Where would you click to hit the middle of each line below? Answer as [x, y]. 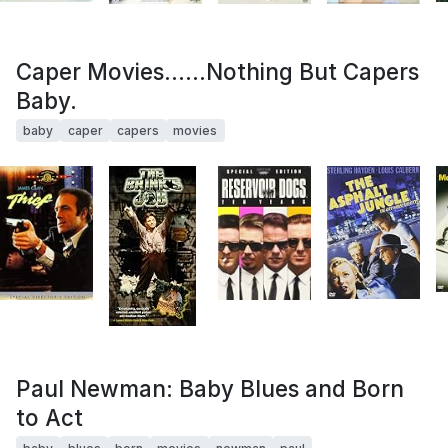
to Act [49, 418]
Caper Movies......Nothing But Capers [217, 71]
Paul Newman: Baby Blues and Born [210, 389]
